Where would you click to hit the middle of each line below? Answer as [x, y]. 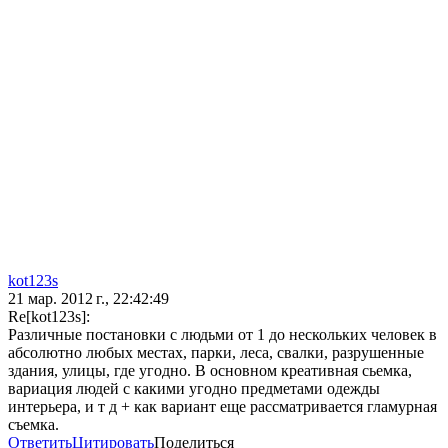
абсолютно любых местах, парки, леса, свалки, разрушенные [216, 353]
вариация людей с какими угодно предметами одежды [194, 389]
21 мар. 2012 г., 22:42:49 [88, 299]
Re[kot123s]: [49, 317]
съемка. [33, 425]
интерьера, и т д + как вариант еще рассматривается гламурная [222, 407]
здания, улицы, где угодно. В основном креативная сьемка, [210, 371]
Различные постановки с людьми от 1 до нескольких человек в [222, 335]
